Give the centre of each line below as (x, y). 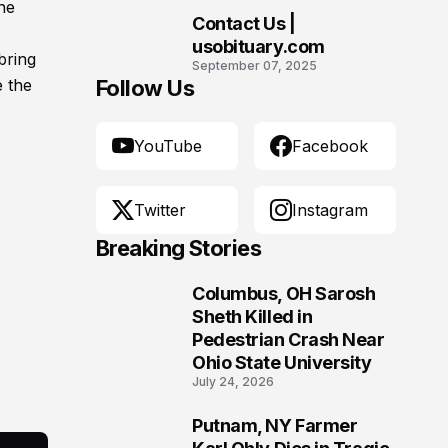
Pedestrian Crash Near (288, 339)
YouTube (168, 146)
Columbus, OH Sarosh (284, 293)
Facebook (330, 146)
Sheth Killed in (252, 316)
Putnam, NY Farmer (275, 425)
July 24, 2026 (233, 381)
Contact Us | (244, 23)
